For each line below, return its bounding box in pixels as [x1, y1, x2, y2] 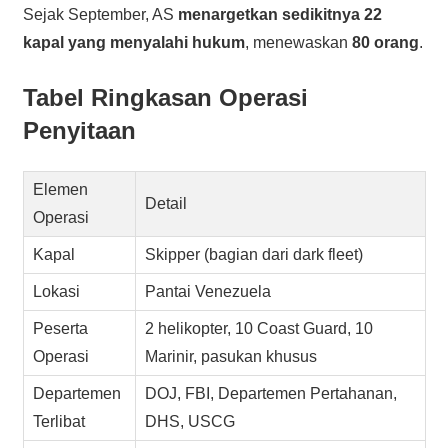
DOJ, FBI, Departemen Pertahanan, [145, 384, 398, 402]
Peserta [33, 319, 89, 337]
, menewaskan [244, 33, 352, 51]
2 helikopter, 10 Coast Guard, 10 [145, 319, 374, 337]
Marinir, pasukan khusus [145, 347, 318, 365]
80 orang [351, 33, 419, 51]
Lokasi [33, 282, 81, 300]
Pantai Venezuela [145, 282, 272, 300]
